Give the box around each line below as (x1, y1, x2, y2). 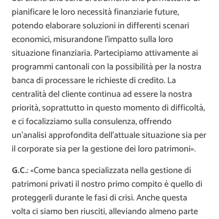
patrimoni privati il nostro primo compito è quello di (12, 177, 202, 192)
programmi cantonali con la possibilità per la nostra (12, 60, 201, 75)
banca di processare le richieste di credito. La (12, 73, 176, 88)
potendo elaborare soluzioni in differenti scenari (12, 19, 189, 34)
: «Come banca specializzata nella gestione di (27, 163, 191, 178)
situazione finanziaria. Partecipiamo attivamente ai (12, 46, 198, 61)
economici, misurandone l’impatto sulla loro (12, 32, 173, 47)
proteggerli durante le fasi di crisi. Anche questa (12, 191, 187, 206)
